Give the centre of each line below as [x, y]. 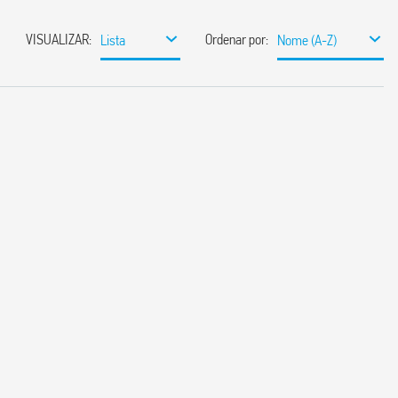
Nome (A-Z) [307, 40]
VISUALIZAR [57, 39]
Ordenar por [235, 39]
